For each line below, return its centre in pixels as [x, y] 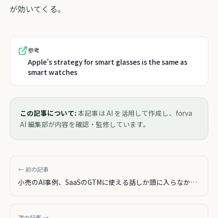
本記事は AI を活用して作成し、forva [134, 113]
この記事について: [48, 113]
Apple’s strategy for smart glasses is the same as [108, 62]
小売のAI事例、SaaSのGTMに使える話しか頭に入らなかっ [108, 182]
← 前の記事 [33, 169]
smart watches [53, 72]
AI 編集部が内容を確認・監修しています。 [85, 124]
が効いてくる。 [38, 9]
